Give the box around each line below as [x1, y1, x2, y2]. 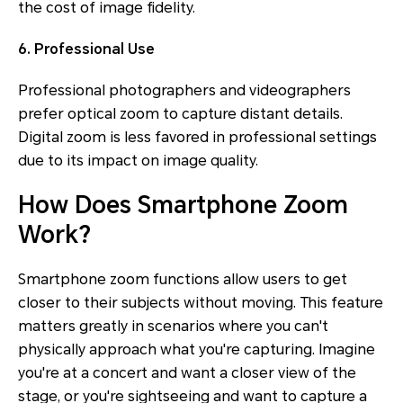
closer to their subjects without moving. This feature [18, 293, 383, 311]
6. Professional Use [18, 40, 155, 58]
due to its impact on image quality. [18, 151, 258, 169]
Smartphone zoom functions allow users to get [18, 270, 347, 288]
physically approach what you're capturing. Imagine [18, 340, 375, 358]
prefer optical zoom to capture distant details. [18, 104, 343, 122]
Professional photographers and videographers [18, 81, 351, 99]
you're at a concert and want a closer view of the [18, 363, 356, 381]
